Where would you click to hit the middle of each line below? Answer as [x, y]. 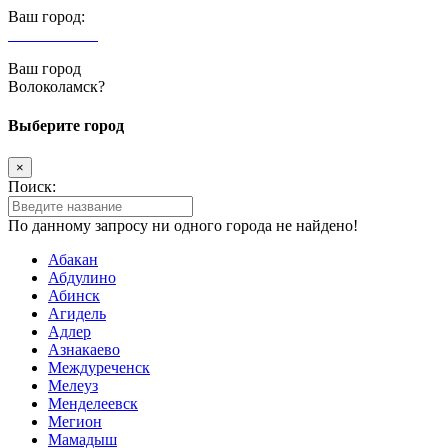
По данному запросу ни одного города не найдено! [183, 225]
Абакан [73, 259]
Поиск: [32, 186]
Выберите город [66, 126]
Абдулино [82, 277]
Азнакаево [84, 349]
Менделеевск [93, 403]
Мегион [75, 421]
